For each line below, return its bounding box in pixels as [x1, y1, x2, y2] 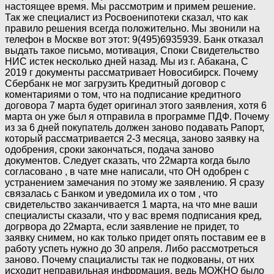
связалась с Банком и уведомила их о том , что [5, 188, 218, 199]
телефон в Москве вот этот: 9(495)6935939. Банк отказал [5, 34, 263, 45]
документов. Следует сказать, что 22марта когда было [5, 155, 250, 166]
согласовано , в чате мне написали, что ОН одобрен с [5, 166, 249, 177]
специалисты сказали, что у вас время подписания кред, [5, 210, 262, 221]
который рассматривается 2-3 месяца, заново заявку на [5, 133, 259, 144]
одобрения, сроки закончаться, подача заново [5, 144, 214, 155]
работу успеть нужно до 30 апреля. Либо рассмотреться [5, 243, 258, 254]
